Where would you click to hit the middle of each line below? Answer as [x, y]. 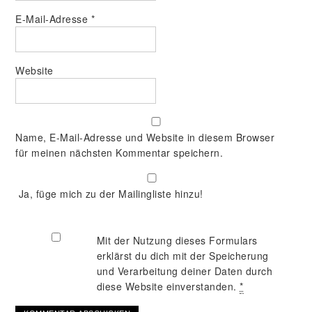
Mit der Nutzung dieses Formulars [177, 240]
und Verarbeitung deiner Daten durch [185, 271]
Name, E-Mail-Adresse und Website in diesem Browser [145, 137]
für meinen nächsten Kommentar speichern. [119, 153]
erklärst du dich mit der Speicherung [182, 256]
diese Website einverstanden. [168, 286]
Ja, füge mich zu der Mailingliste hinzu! [109, 194]
